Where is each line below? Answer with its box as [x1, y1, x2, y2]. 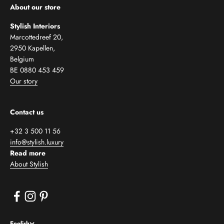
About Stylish [10, 158, 48, 169]
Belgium [10, 53, 34, 64]
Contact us [10, 106, 43, 117]
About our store [10, 1, 60, 12]
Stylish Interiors [10, 20, 60, 31]
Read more [10, 147, 45, 158]
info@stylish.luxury [10, 136, 63, 147]
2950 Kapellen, [10, 42, 55, 53]
